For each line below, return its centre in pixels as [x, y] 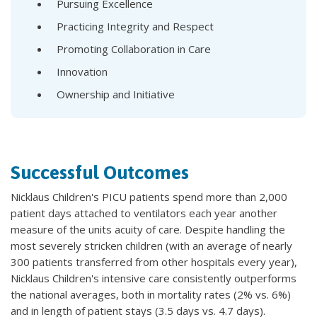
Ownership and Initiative [116, 94]
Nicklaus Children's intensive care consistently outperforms [154, 278]
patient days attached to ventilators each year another [144, 213]
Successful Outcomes [100, 173]
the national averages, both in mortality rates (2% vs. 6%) [151, 295]
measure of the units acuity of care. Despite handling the [148, 230]
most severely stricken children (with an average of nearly [151, 246]
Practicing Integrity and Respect [135, 27]
